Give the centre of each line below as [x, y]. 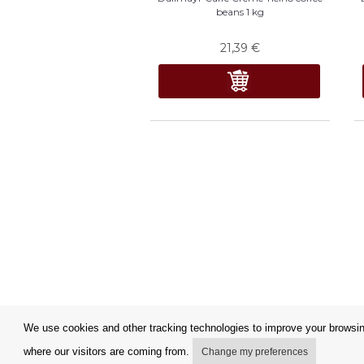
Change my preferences [254, 352]
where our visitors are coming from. [108, 352]
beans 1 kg [240, 11]
